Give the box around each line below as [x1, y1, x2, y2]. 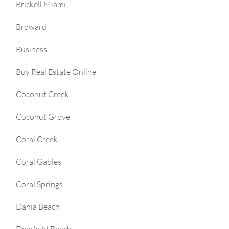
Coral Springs [16, 179, 63, 189]
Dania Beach [16, 201, 60, 211]
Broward [16, 21, 47, 31]
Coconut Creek [16, 89, 69, 99]
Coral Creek [16, 134, 58, 144]
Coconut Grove [16, 111, 70, 121]
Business [16, 44, 47, 54]
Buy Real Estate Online [16, 66, 96, 76]
